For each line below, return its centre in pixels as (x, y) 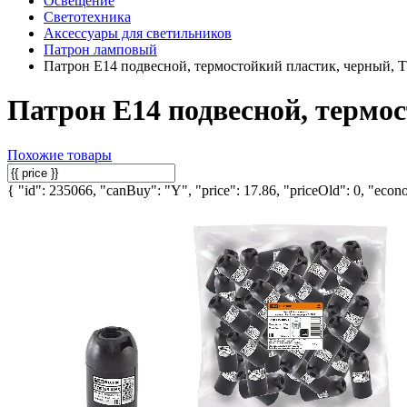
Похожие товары (60, 154)
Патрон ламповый (100, 50)
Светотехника (87, 17)
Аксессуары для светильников (138, 33)
